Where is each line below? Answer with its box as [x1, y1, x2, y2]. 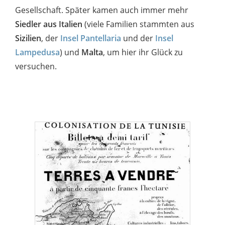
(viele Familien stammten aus [82, 18, 194, 30]
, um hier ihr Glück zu [103, 46, 183, 58]
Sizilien [15, 32, 41, 44]
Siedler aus [15, 18, 57, 30]
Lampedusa [15, 46, 60, 58]
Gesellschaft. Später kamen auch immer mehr [15, 4, 188, 16]
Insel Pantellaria [60, 32, 121, 44]
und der [121, 32, 155, 44]
